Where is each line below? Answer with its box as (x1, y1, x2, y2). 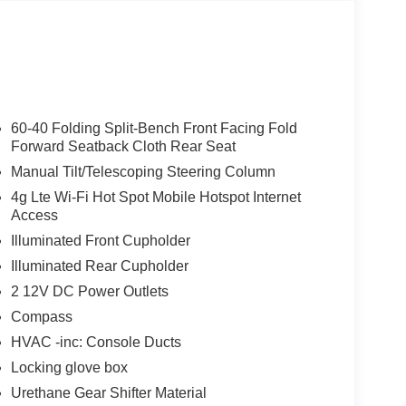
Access (10, 208, 58, 224)
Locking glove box (10, 360, 128, 376)
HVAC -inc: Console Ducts (10, 334, 181, 351)
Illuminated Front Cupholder (10, 233, 190, 249)
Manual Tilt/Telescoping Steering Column (10, 164, 275, 180)
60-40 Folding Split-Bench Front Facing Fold (10, 121, 297, 137)
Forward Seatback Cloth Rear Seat (10, 139, 236, 155)
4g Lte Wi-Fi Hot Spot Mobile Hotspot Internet (10, 189, 301, 206)
